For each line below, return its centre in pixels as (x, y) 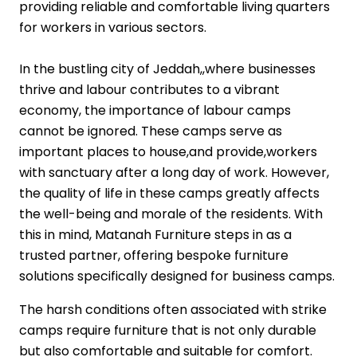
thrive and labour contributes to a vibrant (149, 90)
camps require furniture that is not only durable (168, 331)
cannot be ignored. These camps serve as (151, 131)
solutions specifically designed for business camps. (177, 277)
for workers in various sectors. (114, 28)
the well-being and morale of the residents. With (171, 214)
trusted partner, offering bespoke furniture (154, 256)
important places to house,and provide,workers (168, 152)
